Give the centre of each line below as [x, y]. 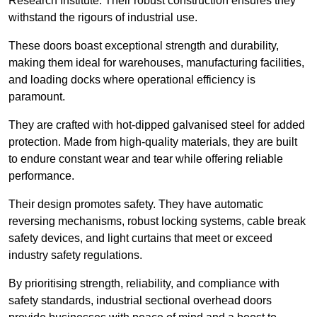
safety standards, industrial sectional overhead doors [140, 301]
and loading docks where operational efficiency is [132, 80]
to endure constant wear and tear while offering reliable [146, 159]
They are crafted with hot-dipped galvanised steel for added [157, 125]
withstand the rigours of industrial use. [103, 18]
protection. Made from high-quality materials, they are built [153, 142]
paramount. [38, 97]
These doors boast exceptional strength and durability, [144, 46]
